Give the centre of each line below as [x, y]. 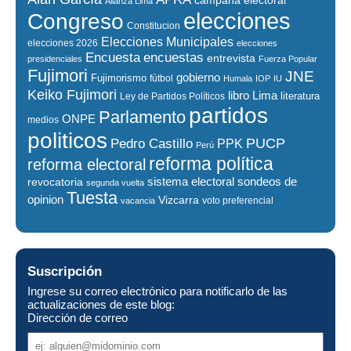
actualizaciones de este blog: [101, 305]
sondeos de [267, 181]
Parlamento [142, 117]
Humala [238, 78]
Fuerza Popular [288, 58]
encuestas [174, 57]
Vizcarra [179, 199]
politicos [67, 140]
